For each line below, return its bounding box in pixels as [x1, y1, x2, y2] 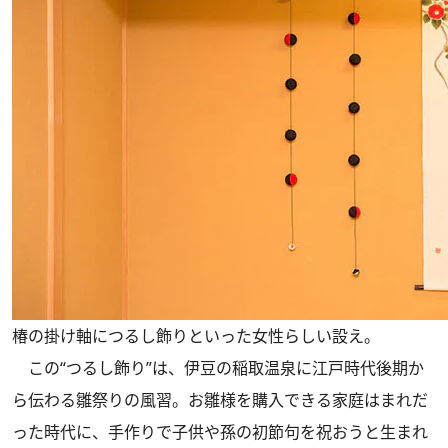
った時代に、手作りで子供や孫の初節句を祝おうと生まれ [12, 420, 428, 443]
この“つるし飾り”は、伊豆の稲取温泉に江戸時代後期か [12, 356, 424, 379]
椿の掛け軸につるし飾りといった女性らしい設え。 [12, 324, 380, 347]
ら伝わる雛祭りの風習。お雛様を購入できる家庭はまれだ [12, 388, 428, 411]
